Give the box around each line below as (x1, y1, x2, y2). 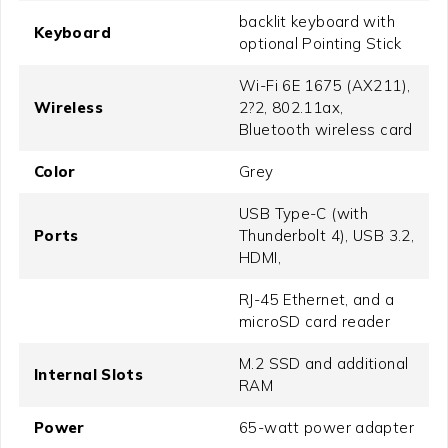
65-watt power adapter (239, 418, 414, 438)
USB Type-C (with (239, 204, 368, 224)
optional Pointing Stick (239, 34, 402, 54)
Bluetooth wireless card (239, 120, 413, 140)
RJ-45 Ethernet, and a (239, 290, 394, 310)
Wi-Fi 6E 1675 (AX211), (239, 76, 411, 96)
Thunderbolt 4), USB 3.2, (239, 226, 414, 246)
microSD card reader (239, 312, 391, 332)
